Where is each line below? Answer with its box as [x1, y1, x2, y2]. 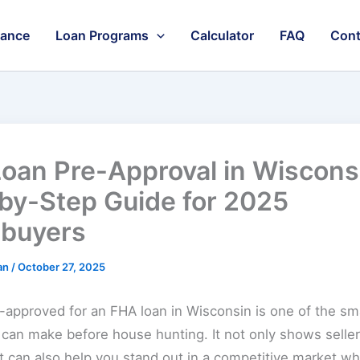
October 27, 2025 [18, 260, 105, 273]
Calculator [190, 27, 254, 43]
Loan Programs [55, 27, 149, 43]
